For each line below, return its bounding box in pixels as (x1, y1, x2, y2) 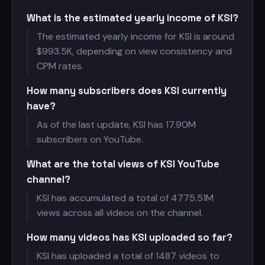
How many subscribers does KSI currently (27, 84, 227, 97)
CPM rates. (37, 60, 83, 72)
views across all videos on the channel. (37, 206, 203, 219)
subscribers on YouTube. (37, 133, 143, 146)
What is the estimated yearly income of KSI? (27, 11, 238, 24)
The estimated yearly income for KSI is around (37, 30, 234, 43)
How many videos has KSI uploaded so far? (27, 231, 232, 244)
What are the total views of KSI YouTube (27, 157, 219, 170)
